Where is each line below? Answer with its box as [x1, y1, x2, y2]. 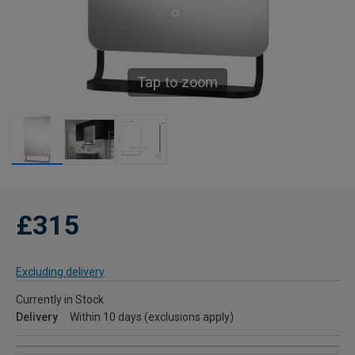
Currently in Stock [16, 293, 104, 306]
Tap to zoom [137, 74, 218, 90]
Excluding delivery [16, 265, 105, 278]
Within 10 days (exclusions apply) [70, 311, 234, 323]
